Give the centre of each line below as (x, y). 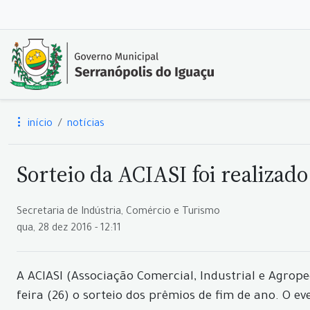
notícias (86, 125)
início (39, 125)
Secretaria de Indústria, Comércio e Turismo (118, 212)
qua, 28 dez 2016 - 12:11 (69, 229)
